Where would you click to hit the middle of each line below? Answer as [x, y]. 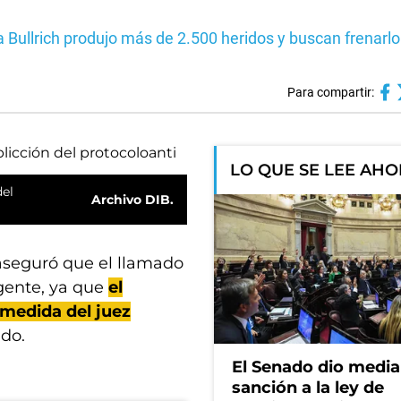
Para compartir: [330, 92]
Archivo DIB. [132, 200]
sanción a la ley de [308, 388]
